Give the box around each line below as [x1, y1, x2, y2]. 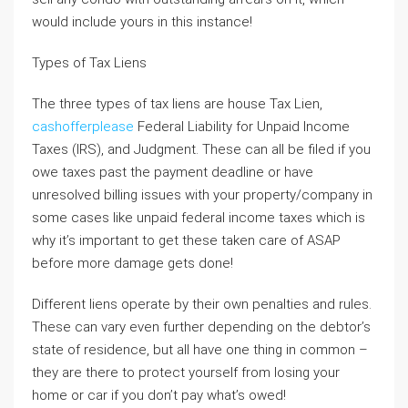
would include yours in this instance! [32, 13, 252, 30]
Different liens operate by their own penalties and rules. [32, 295, 372, 312]
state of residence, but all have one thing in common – [32, 341, 368, 358]
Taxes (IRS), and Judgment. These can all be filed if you [32, 140, 371, 158]
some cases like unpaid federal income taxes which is [32, 209, 365, 226]
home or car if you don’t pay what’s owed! [32, 386, 286, 403]
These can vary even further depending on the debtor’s [32, 318, 371, 335]
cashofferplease [32, 117, 134, 135]
